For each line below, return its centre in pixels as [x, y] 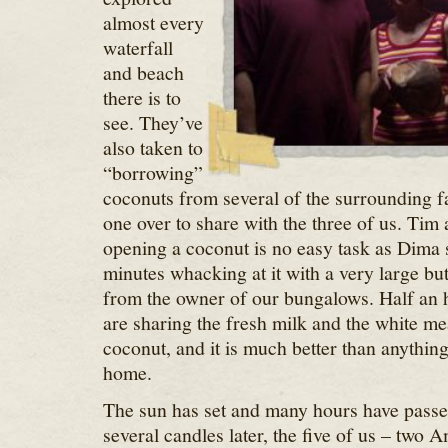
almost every [153, 22]
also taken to [152, 147]
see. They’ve [152, 122]
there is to [141, 97]
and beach [143, 72]
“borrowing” [152, 172]
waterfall [137, 47]
